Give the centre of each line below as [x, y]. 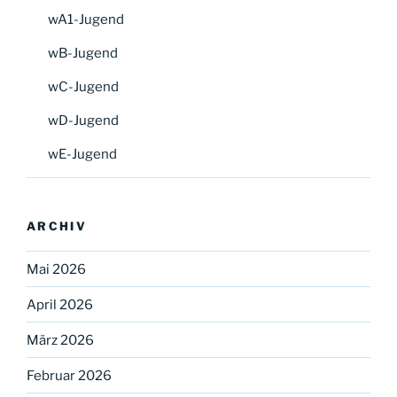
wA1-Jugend [86, 19]
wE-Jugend [82, 154]
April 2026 [60, 304]
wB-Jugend [83, 53]
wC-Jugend [83, 86]
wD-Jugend [83, 120]
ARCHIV [57, 226]
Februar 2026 [69, 375]
